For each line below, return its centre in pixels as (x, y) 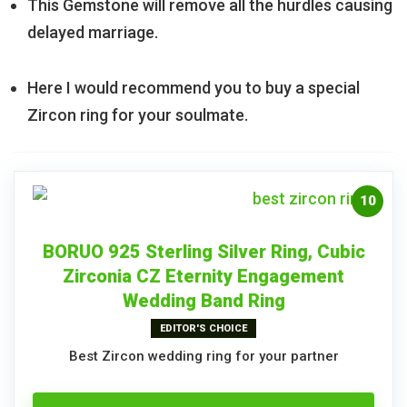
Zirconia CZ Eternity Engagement (203, 277)
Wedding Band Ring (203, 301)
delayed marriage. (93, 33)
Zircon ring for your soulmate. (138, 115)
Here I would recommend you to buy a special (194, 88)
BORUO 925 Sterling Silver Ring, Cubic (203, 252)
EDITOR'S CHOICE (203, 329)
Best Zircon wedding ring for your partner (203, 357)
